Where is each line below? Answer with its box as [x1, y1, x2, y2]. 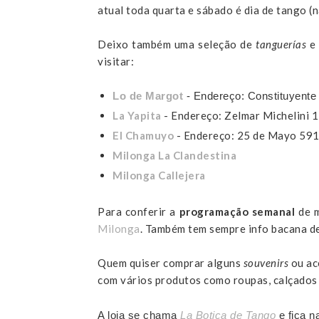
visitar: [98, 54, 134, 68]
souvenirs [243, 256, 288, 270]
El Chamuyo [113, 129, 174, 142]
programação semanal [179, 205, 296, 219]
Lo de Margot [113, 89, 183, 102]
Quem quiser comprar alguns [98, 256, 244, 270]
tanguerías [256, 37, 307, 51]
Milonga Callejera [113, 168, 206, 182]
